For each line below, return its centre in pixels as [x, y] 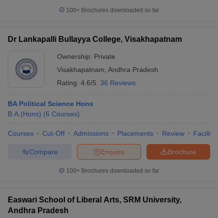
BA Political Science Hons [51, 104]
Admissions [91, 133]
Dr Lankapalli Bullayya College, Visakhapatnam [95, 39]
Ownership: [75, 56]
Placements [135, 133]
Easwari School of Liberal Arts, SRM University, [95, 200]
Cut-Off [54, 133]
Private [105, 56]
